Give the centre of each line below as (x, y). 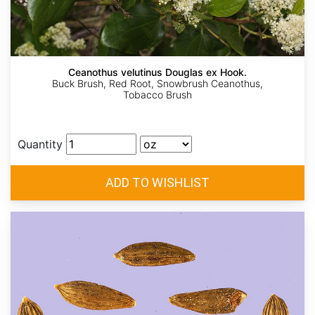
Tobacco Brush (157, 95)
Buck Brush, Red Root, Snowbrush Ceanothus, (157, 84)
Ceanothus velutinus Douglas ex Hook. (157, 72)
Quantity (40, 144)
